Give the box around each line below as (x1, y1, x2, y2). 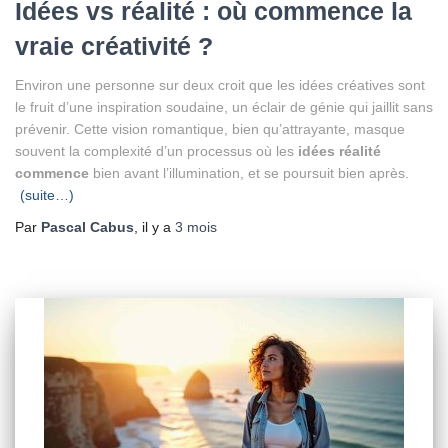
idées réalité (298, 143, 381, 159)
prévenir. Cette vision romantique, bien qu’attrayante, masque (15, 121, 405, 137)
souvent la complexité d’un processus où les (15, 143, 294, 159)
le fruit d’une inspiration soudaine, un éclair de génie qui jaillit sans (15, 99, 433, 115)
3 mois (175, 219, 217, 235)
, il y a (134, 219, 175, 235)
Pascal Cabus (41, 219, 134, 235)
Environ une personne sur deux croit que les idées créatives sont (15, 77, 425, 93)
